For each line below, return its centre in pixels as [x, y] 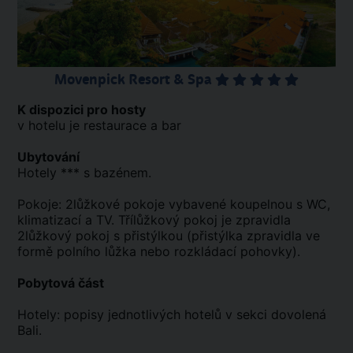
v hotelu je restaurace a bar [99, 126]
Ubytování [48, 157]
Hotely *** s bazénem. [84, 173]
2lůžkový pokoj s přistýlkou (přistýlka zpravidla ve [169, 236]
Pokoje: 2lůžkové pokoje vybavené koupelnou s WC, [174, 204]
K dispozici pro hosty [82, 110]
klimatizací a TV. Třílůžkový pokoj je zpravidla [154, 220]
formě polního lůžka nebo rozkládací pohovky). [159, 252]
